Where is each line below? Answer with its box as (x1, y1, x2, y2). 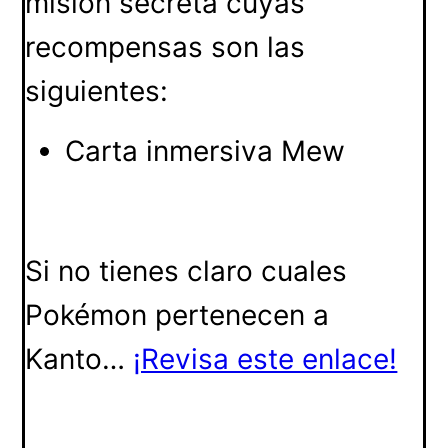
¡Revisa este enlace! (133, 341, 398, 376)
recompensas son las (25, 29, 306, 64)
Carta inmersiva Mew (65, 133, 346, 168)
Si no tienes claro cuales (25, 253, 348, 288)
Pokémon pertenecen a (25, 297, 330, 332)
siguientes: (25, 73, 169, 108)
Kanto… (25, 341, 134, 376)
